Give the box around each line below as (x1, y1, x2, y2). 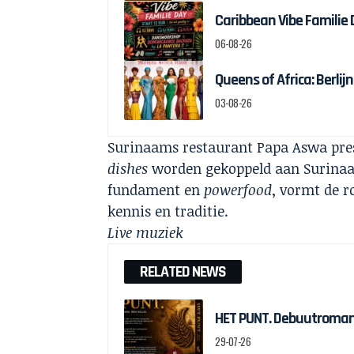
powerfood (204, 179, 273, 199)
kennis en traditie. (107, 201, 233, 220)
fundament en (107, 179, 205, 199)
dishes (107, 158, 149, 178)
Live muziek (107, 222, 188, 242)
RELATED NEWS (140, 261, 227, 282)
